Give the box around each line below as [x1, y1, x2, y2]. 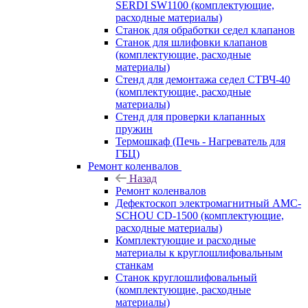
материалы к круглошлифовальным [115, 246, 283, 258]
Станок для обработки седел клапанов [115, 23, 295, 36]
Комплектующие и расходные [115, 234, 256, 246]
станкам [115, 258, 153, 271]
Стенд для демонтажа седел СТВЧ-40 [115, 73, 290, 85]
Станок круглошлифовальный [115, 271, 257, 283]
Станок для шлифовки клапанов [115, 36, 267, 48]
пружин [115, 122, 153, 135]
